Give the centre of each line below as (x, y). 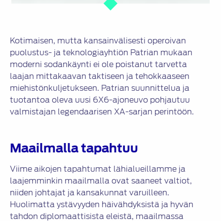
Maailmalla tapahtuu (74, 148)
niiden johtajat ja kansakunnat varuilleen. (90, 193)
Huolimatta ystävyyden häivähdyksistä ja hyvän (102, 205)
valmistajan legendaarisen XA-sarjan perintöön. (102, 112)
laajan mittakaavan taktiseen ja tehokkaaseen (100, 76)
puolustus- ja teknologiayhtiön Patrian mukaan (101, 53)
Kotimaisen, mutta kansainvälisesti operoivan (98, 41)
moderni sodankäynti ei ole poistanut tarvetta (98, 65)
